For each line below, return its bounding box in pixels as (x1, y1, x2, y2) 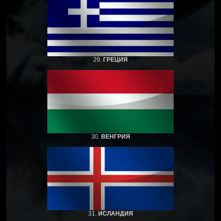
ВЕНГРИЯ (101, 133, 130, 140)
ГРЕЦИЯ (103, 56, 128, 63)
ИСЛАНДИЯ (98, 210, 133, 217)
